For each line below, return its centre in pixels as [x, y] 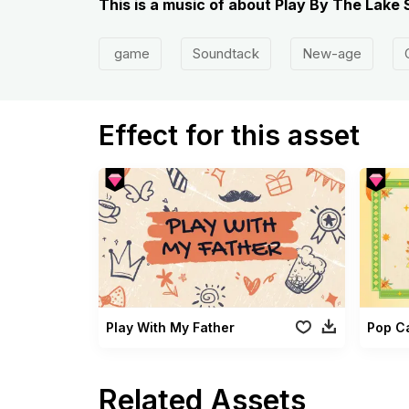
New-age [331, 53]
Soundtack [225, 53]
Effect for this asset [229, 135]
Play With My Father [170, 327]
